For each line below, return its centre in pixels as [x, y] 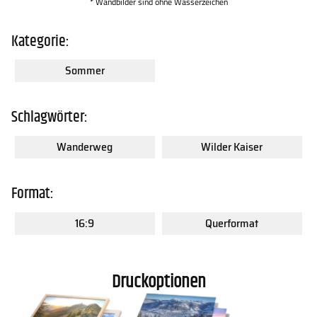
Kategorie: [40, 41]
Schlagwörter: [50, 117]
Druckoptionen [158, 282]
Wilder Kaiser [232, 147]
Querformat [232, 223]
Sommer [85, 71]
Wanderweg [85, 147]
